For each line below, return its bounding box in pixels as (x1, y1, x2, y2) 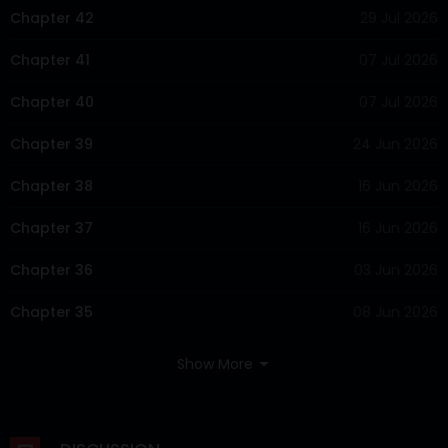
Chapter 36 (10, 259, 93, 280)
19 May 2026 (354, 385, 438, 406)
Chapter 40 (10, 91, 94, 112)
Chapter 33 (10, 385, 93, 406)
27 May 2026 (350, 343, 438, 364)
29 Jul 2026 (360, 7, 438, 28)
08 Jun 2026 (353, 301, 438, 322)
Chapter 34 (10, 343, 94, 364)
